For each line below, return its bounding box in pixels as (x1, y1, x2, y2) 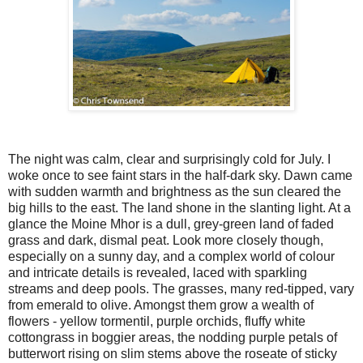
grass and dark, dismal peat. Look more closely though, (8, 233, 323, 247)
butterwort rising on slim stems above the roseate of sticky (8, 346, 337, 361)
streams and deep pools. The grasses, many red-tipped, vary (8, 281, 354, 296)
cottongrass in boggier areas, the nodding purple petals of (8, 330, 337, 344)
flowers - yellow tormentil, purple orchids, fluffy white (8, 314, 305, 328)
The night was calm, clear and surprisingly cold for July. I (8, 152, 331, 166)
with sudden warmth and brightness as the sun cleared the (8, 184, 341, 199)
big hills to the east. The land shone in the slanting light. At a (8, 200, 351, 215)
